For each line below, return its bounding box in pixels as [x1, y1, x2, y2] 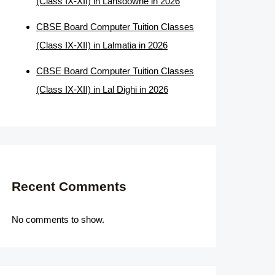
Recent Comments [12, 179, 126, 194]
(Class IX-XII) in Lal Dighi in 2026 [36, 83, 168, 95]
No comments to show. [12, 214, 104, 225]
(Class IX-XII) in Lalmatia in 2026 [36, 39, 168, 50]
